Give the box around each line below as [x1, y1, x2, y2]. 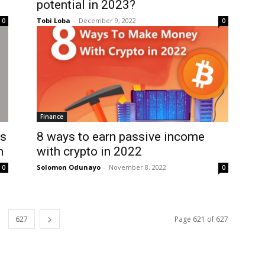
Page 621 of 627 [174, 214, 228, 224]
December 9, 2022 [79, 15, 136, 25]
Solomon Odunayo [37, 162, 101, 172]
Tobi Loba [37, 15, 70, 25]
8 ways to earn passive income [37, 129, 205, 144]
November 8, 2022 [109, 162, 166, 172]
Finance [40, 112, 63, 121]
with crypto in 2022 [37, 144, 142, 159]
